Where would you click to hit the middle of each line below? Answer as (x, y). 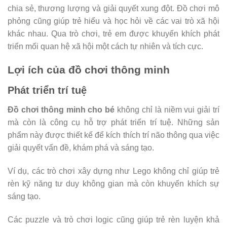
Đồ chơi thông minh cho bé (61, 109)
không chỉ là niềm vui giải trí (167, 109)
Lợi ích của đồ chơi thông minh (89, 70)
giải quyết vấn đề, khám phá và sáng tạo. (81, 147)
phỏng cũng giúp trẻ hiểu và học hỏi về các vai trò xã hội (113, 21)
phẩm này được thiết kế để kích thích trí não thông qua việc (113, 135)
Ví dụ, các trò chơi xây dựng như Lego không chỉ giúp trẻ (113, 171)
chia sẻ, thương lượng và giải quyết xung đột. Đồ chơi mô (113, 8)
